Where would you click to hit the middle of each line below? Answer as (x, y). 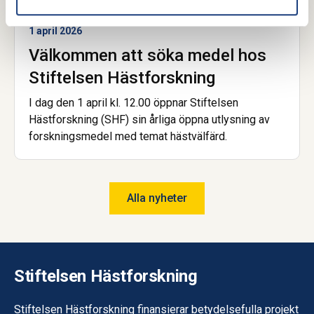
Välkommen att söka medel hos (148, 55)
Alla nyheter (157, 198)
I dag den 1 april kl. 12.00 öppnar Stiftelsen (134, 102)
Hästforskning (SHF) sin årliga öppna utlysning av (149, 119)
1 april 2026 (55, 30)
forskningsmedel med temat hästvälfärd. (128, 136)
